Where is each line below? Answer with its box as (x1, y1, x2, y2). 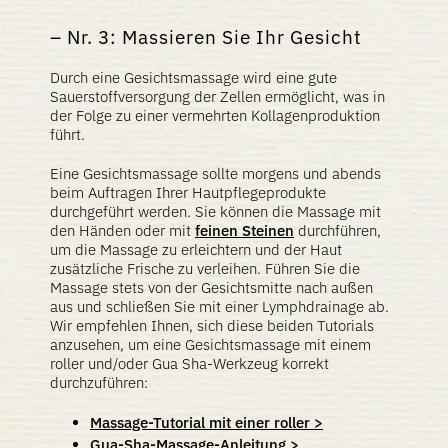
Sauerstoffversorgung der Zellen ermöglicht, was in (50, 87, 385, 106)
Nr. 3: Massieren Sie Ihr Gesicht (67, 25, 362, 49)
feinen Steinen (195, 221, 294, 240)
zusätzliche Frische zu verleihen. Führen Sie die (50, 259, 360, 278)
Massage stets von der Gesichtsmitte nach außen (50, 278, 373, 297)
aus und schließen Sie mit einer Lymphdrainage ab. (50, 297, 389, 316)
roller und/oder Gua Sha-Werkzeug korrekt (50, 354, 329, 373)
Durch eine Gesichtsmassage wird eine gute (50, 68, 337, 87)
